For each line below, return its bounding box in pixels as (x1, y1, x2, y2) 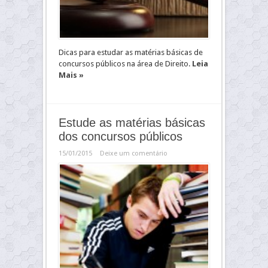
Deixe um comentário (100, 150, 167, 157)
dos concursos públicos (59, 130, 182, 143)
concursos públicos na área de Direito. (59, 59, 192, 68)
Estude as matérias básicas (59, 116, 205, 129)
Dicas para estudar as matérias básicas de (59, 48, 203, 57)
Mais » (59, 71, 84, 80)
